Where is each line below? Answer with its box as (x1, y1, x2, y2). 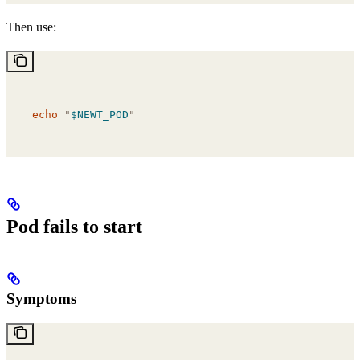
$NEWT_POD (71, 108, 129, 121)
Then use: (6, 20, 56, 35)
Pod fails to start (6, 216, 142, 238)
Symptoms (6, 289, 76, 307)
